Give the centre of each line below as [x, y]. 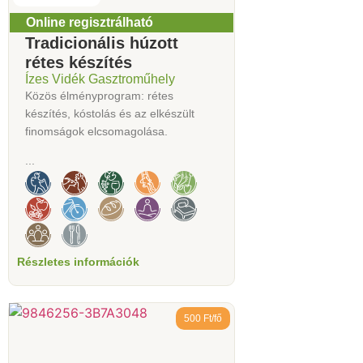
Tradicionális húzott [102, 43]
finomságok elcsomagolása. [96, 131]
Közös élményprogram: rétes [99, 95]
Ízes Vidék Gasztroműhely [100, 79]
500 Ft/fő [203, 319]
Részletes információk [78, 262]
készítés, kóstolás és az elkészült [110, 113]
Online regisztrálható [90, 22]
